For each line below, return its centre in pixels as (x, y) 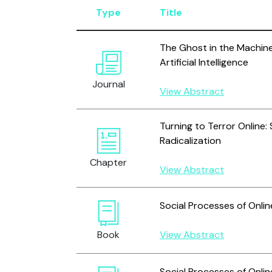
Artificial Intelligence (204, 62)
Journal (108, 84)
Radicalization (190, 141)
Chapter (108, 162)
